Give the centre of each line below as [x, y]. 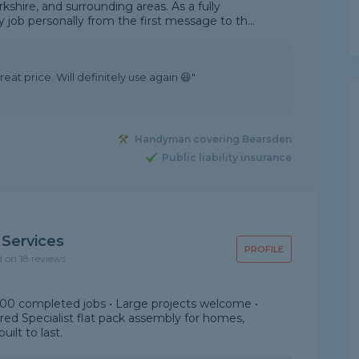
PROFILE [264, 249]
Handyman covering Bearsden [213, 139]
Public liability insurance [226, 158]
